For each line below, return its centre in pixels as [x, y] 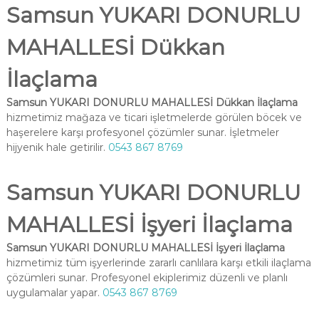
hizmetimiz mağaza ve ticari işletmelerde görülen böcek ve [154, 117]
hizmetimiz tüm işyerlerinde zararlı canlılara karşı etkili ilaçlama [158, 263]
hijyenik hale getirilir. [57, 147]
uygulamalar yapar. [54, 293]
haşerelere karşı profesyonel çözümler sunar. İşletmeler [142, 132]
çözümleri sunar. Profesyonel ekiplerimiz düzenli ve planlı [147, 278]
